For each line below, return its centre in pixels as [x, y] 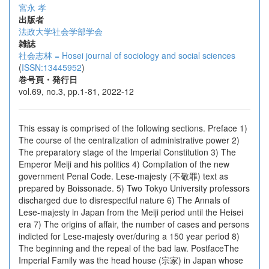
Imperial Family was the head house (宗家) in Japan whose [131, 260]
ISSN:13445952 [52, 67]
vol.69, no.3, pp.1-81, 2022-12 [76, 91]
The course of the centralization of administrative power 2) [129, 140]
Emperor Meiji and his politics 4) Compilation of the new [124, 164]
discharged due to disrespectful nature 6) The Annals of [124, 200]
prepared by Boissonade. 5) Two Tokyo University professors [134, 188]
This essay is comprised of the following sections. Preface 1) [133, 128]
